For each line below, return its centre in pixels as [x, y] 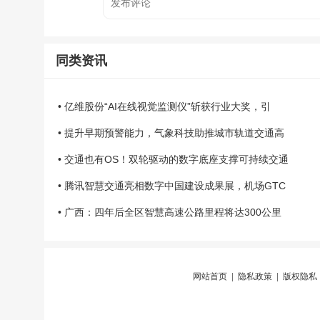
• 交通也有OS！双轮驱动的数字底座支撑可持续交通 [173, 159]
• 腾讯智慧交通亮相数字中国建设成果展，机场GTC [172, 186]
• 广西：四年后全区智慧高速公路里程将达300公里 [170, 212]
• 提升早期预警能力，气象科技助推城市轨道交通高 [171, 133]
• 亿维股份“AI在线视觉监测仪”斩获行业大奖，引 [164, 106]
